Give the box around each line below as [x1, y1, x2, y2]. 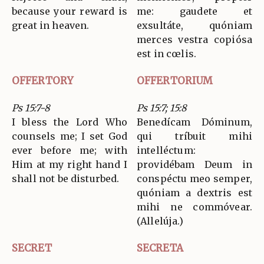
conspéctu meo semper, [137, 172, 252, 184]
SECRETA [137, 241, 183, 255]
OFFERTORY [12, 74, 74, 87]
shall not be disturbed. [12, 172, 120, 184]
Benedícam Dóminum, [137, 115, 252, 128]
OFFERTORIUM [137, 74, 213, 87]
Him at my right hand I [12, 158, 127, 170]
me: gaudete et [137, 5, 252, 17]
